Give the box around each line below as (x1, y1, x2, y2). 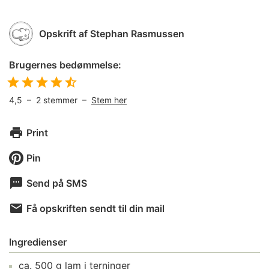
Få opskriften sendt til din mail (26, 202, 165, 214)
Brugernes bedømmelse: (9, 59, 121, 71)
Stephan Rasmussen (90, 28, 184, 40)
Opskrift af (39, 28, 88, 40)
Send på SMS (26, 177, 87, 189)
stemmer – (43, 95, 91, 105)
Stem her (91, 95, 127, 105)
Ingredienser (9, 236, 67, 248)
